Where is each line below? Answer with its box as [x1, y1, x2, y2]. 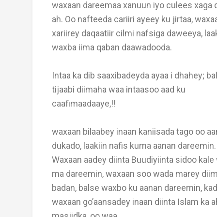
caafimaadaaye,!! [52, 98, 116, 108]
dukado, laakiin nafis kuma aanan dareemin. [52, 140, 216, 151]
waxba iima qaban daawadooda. [52, 42, 172, 52]
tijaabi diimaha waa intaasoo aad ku [52, 84, 186, 94]
